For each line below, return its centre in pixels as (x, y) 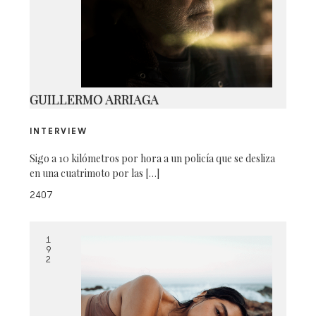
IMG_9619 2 (158, 70)
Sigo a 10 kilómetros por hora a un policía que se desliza (153, 158)
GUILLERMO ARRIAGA (95, 99)
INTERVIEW (59, 132)
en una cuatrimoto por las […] (95, 173)
